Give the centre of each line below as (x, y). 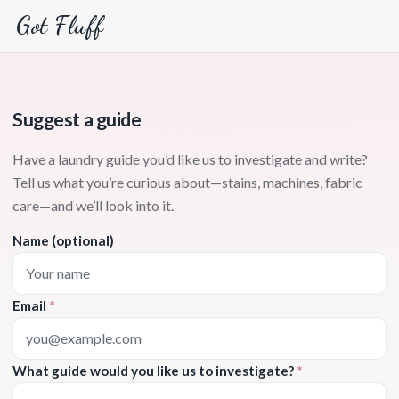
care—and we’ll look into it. (93, 205)
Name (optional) (63, 240)
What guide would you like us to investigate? (155, 370)
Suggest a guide (77, 119)
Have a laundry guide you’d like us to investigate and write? (190, 159)
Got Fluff (61, 25)
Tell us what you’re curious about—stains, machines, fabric (187, 182)
